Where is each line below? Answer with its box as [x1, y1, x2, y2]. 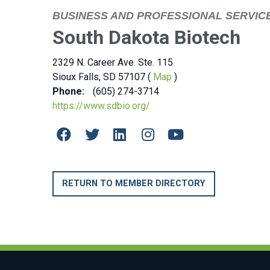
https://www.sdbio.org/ [52, 100, 150, 112]
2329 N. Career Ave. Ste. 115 [52, 57, 173, 69]
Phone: [52, 86, 87, 98]
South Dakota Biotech [52, 26, 240, 49]
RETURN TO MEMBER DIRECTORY [62, 178, 206, 189]
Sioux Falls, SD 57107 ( [52, 71, 153, 83]
